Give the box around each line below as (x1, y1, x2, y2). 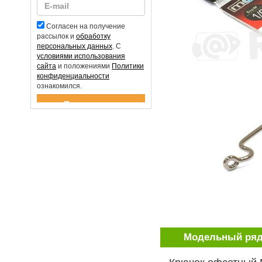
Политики (112, 62, 144, 70)
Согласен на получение (46, 22, 125, 30)
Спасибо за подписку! (37, 103, 101, 109)
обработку (76, 32, 111, 40)
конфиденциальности (37, 72, 109, 80)
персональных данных (37, 42, 112, 50)
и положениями (56, 62, 112, 70)
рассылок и (37, 32, 76, 40)
